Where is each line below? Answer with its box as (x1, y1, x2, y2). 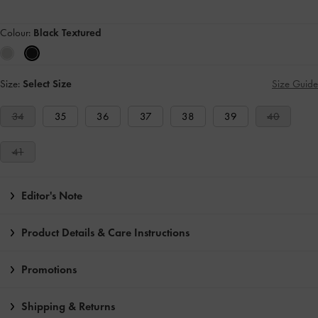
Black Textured (33, 26, 102, 40)
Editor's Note (21, 189, 82, 203)
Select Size (23, 77, 72, 91)
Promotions (21, 263, 77, 277)
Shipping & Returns (21, 300, 115, 314)
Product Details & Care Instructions (21, 226, 190, 240)
